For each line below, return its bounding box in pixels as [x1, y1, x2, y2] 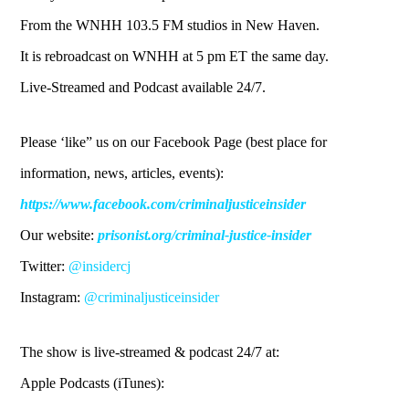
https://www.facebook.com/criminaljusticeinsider [20, 196, 307, 213]
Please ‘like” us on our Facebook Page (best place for [20, 134, 328, 151]
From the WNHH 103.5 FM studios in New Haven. [20, 17, 320, 34]
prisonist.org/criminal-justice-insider [98, 227, 312, 244]
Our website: [20, 227, 99, 244]
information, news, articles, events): [20, 165, 225, 182]
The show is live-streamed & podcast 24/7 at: [20, 344, 280, 361]
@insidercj [68, 258, 131, 275]
